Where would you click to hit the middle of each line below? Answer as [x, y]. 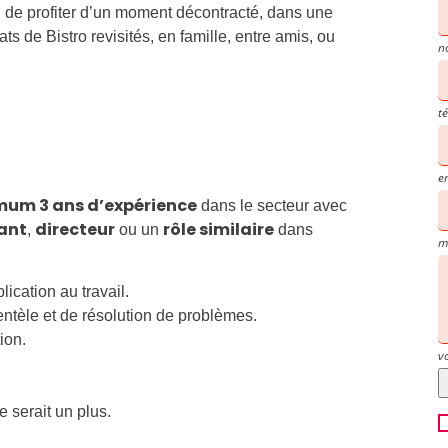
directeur [75, 229]
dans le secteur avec [272, 205]
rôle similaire [219, 229]
